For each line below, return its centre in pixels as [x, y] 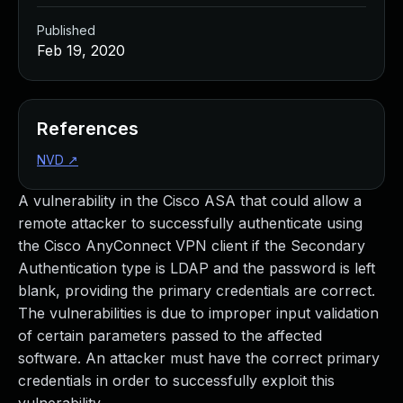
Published [66, 30]
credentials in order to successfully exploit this [176, 381]
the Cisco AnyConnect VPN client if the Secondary [192, 246]
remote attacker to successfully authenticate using [190, 223]
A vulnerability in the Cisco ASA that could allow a [190, 201]
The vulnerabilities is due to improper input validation [198, 313]
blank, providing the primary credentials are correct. [197, 291]
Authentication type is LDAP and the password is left [197, 268]
